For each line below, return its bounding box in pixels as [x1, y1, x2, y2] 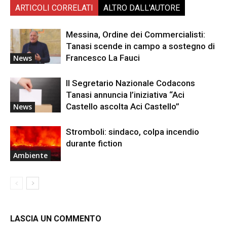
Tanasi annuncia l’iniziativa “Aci [66, 90, 184, 100]
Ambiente [13, 150, 48, 161]
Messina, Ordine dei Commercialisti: [66, 29, 205, 40]
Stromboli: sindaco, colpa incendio [66, 127, 199, 137]
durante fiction [66, 138, 122, 149]
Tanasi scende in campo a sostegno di [66, 41, 215, 52]
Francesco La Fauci [66, 53, 140, 63]
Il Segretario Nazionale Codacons [66, 78, 195, 89]
